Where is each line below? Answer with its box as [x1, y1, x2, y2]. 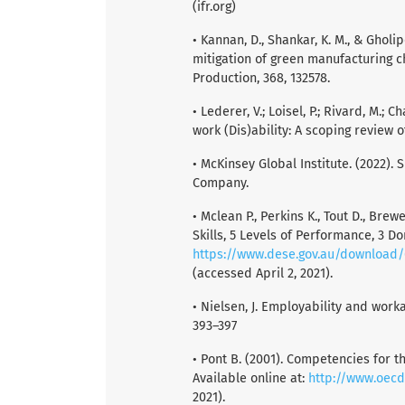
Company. [193, 174, 249, 191]
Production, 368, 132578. [193, 70, 330, 86]
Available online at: [193, 370, 308, 386]
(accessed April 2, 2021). [193, 265, 333, 281]
